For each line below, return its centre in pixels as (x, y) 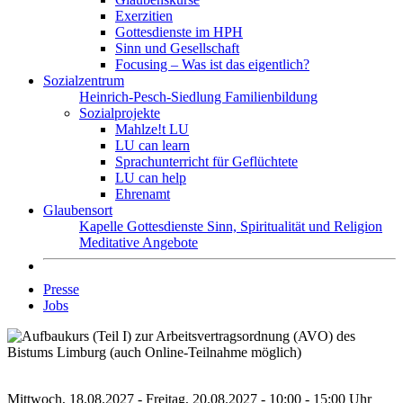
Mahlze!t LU (152, 129)
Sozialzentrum (84, 81)
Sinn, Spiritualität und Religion (295, 226)
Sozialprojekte (120, 113)
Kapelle (103, 226)
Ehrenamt (143, 194)
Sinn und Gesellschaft (177, 48)
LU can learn (152, 145)
